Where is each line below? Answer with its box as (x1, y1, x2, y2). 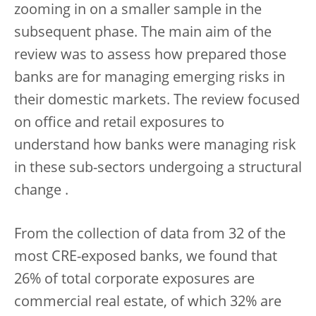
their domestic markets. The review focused (14, 93, 300, 108)
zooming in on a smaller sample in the (14, 3, 262, 18)
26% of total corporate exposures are (14, 272, 255, 287)
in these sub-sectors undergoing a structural (14, 161, 302, 176)
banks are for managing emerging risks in (14, 71, 285, 85)
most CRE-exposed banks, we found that (14, 250, 277, 265)
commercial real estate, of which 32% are (14, 295, 281, 310)
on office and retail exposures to (14, 116, 224, 130)
